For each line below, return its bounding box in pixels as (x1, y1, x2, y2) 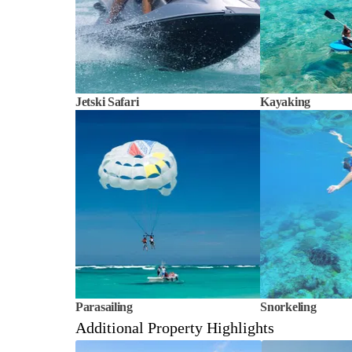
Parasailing (75, 300, 133, 313)
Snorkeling (260, 300, 317, 313)
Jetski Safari (75, 95, 139, 108)
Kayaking (260, 95, 311, 108)
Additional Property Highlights (75, 319, 274, 336)
